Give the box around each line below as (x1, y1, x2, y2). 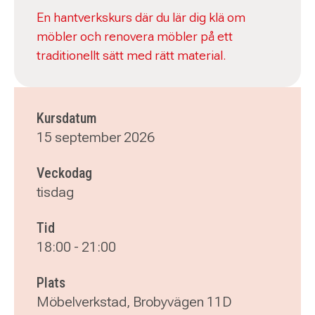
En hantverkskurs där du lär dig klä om (37, 9, 245, 25)
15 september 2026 (37, 129, 155, 146)
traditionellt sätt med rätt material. (37, 47, 226, 63)
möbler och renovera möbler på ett (37, 28, 233, 44)
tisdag (37, 184, 74, 200)
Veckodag (37, 165, 92, 181)
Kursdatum (37, 110, 96, 127)
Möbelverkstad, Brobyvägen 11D (37, 293, 232, 310)
